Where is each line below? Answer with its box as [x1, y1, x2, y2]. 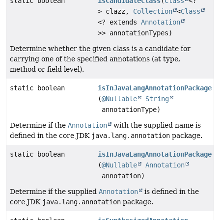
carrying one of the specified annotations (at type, [10, 55, 180, 63]
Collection [133, 7, 173, 16]
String [145, 95, 169, 103]
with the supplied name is [111, 121, 201, 130]
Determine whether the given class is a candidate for [10, 45, 191, 53]
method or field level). [10, 65, 84, 74]
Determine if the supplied [10, 188, 99, 196]
